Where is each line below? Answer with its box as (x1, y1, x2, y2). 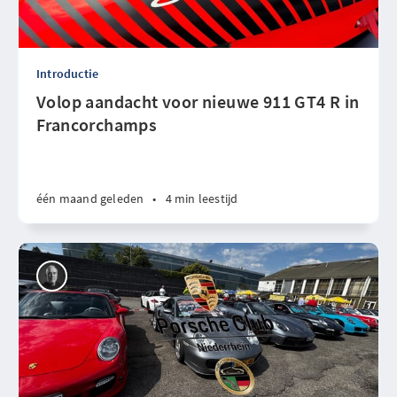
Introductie (36, 66, 99, 82)
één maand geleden (36, 191, 144, 206)
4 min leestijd (165, 191, 238, 206)
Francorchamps (36, 113, 158, 136)
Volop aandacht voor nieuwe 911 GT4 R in (36, 90, 360, 113)
